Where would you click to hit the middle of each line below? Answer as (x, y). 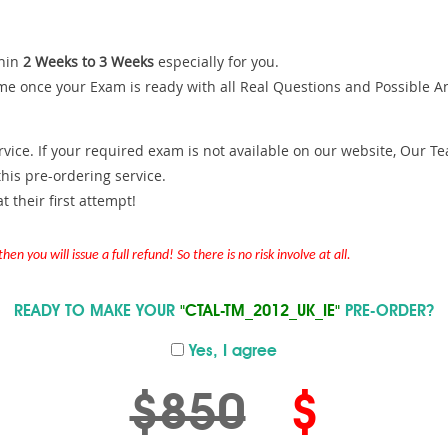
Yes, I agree (230, 352)
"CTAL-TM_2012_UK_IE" (260, 312)
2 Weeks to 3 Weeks (88, 61)
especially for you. (216, 61)
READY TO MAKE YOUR (97, 312)
